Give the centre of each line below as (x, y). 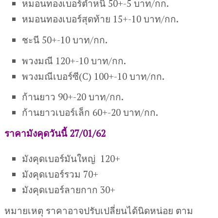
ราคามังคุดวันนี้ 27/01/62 (55, 133)
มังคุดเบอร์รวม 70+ (60, 174)
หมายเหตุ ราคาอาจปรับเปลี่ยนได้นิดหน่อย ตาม (99, 211)
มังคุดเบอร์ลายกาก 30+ (69, 190)
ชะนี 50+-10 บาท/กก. (65, 39)
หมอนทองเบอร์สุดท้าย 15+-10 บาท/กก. (100, 18)
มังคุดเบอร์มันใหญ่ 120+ (71, 159)
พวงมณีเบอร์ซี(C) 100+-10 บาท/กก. (93, 76)
